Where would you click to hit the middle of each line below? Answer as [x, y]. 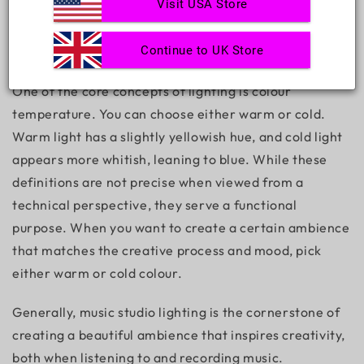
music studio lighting [143, 312]
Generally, [46, 312]
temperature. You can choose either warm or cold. [169, 114]
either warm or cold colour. [97, 273]
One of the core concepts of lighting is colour [152, 91]
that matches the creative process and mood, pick [167, 250]
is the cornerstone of [273, 312]
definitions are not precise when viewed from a [158, 182]
